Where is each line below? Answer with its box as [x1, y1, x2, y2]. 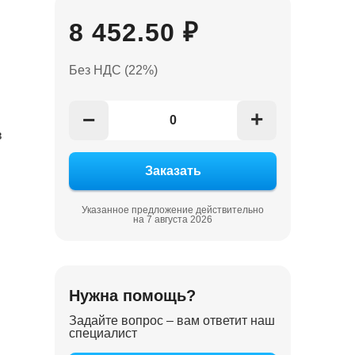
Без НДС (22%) [69, 63, 158, 78]
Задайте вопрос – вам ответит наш [69, 314, 276, 328]
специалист [69, 326, 138, 341]
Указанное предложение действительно [82, 204, 265, 216]
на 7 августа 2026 [133, 214, 213, 226]
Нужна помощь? [69, 287, 197, 305]
